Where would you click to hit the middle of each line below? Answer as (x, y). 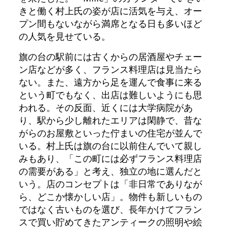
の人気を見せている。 (64, 36)
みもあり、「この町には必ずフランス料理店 (110, 159)
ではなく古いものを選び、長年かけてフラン (110, 209)
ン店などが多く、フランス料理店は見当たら (110, 69)
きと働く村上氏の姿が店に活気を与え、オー (110, 11)
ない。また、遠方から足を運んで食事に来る (110, 82)
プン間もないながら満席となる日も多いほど (110, 24)
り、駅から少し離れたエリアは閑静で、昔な (110, 120)
